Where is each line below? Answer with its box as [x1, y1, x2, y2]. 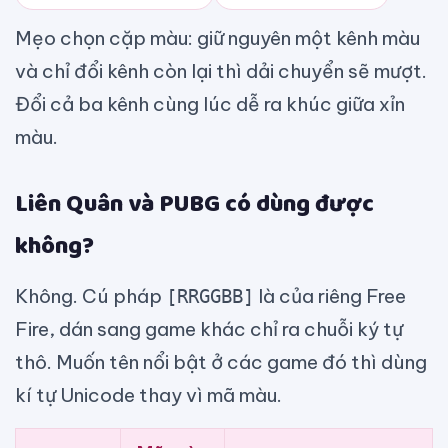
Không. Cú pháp [15, 284, 166, 309]
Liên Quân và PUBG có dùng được [15, 185, 374, 225]
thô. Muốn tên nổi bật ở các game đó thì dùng [15, 350, 427, 375]
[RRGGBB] [166, 285, 254, 308]
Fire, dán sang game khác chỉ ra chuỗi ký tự [15, 317, 403, 342]
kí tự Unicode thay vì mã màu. [15, 383, 282, 408]
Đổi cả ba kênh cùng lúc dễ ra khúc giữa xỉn [15, 92, 405, 117]
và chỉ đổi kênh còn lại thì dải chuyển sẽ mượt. [15, 59, 427, 84]
